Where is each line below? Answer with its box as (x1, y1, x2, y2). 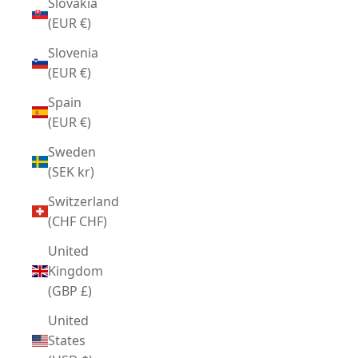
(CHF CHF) (79, 212, 107, 230)
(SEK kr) (78, 162, 94, 181)
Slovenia (48, 43, 98, 62)
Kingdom (48, 261, 103, 280)
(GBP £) (81, 281, 92, 300)
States (48, 331, 86, 349)
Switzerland (48, 192, 119, 210)
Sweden (48, 142, 96, 161)
